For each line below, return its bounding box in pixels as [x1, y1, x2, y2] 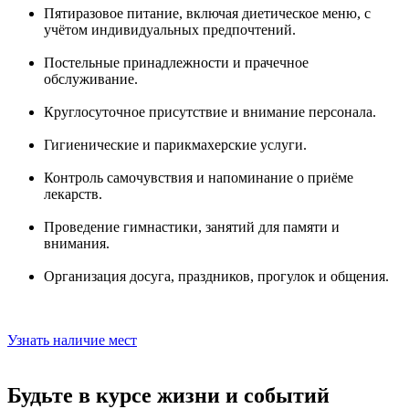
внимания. [44, 235, 110, 251]
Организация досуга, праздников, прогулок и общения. [44, 267, 389, 284]
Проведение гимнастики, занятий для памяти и [44, 218, 340, 235]
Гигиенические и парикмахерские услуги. [44, 136, 307, 152]
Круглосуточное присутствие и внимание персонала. [44, 103, 376, 120]
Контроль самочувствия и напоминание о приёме [44, 169, 353, 185]
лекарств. [44, 185, 102, 202]
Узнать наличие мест [7, 331, 137, 348]
